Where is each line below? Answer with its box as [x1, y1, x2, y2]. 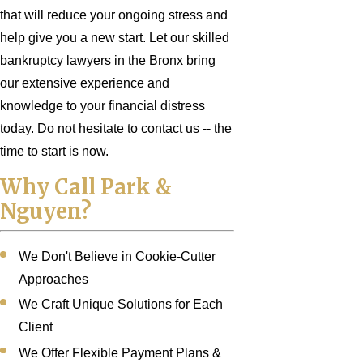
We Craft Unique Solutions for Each [19, 297, 224, 312]
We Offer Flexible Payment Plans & [19, 345, 222, 360]
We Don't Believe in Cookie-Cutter [19, 250, 216, 264]
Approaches [19, 272, 89, 287]
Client [19, 320, 53, 335]
